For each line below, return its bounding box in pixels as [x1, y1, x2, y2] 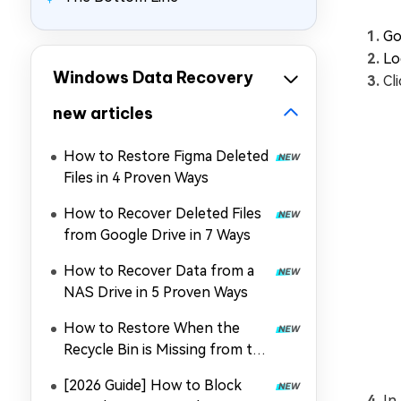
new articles [53, 103, 153, 124]
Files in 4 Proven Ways [64, 169, 209, 186]
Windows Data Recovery [53, 67, 253, 88]
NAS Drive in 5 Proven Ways [64, 284, 248, 301]
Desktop [64, 363, 122, 380]
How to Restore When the [64, 320, 240, 337]
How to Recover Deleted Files [64, 205, 261, 222]
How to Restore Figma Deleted [64, 148, 269, 165]
